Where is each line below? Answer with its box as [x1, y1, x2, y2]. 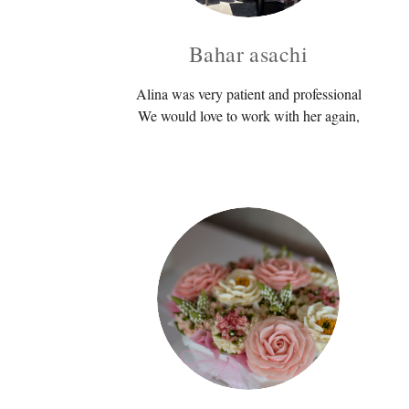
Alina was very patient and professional [135, 83, 362, 103]
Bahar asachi [188, 38, 309, 68]
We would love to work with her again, [137, 105, 360, 125]
